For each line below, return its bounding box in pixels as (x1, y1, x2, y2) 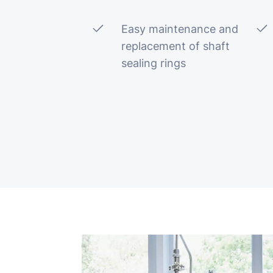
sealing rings (121, 57, 186, 69)
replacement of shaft (121, 40, 230, 52)
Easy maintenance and (121, 23, 239, 35)
